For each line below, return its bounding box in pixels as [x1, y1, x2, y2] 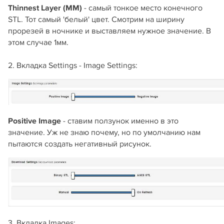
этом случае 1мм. [8, 37, 68, 47]
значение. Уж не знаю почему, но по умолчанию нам [8, 127, 200, 137]
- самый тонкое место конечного [82, 2, 202, 13]
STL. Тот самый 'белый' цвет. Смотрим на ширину [8, 14, 184, 24]
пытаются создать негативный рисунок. [8, 138, 151, 149]
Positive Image [8, 115, 61, 126]
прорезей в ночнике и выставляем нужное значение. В [8, 25, 211, 36]
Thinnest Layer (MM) [8, 2, 82, 13]
